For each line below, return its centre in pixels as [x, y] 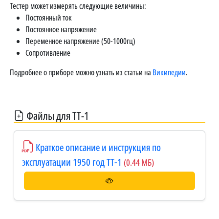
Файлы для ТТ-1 [57, 115]
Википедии [169, 72]
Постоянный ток [49, 17]
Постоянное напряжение [61, 29]
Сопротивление [48, 53]
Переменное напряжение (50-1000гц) [80, 41]
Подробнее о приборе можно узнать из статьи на [81, 72]
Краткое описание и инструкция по [98, 147]
